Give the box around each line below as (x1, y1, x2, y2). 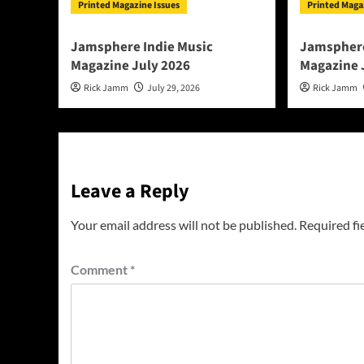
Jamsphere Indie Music (71, 37, 213, 58)
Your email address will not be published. (71, 217, 297, 233)
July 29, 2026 (147, 81, 200, 96)
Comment (71, 262, 130, 278)
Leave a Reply (71, 177, 189, 206)
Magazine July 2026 (71, 56, 190, 76)
